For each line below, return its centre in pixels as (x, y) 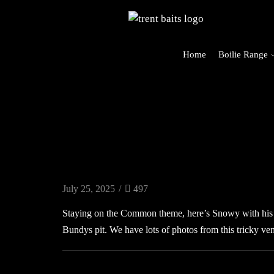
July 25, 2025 (89, 189)
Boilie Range (243, 54)
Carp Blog (94, 180)
